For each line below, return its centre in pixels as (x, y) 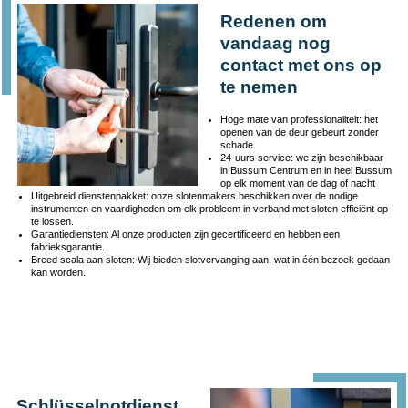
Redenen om (273, 22)
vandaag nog (275, 44)
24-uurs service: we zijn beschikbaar (301, 158)
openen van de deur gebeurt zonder (299, 133)
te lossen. (52, 222)
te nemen (259, 87)
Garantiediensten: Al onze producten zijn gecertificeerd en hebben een (185, 235)
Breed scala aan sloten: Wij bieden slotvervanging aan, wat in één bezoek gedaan (210, 260)
